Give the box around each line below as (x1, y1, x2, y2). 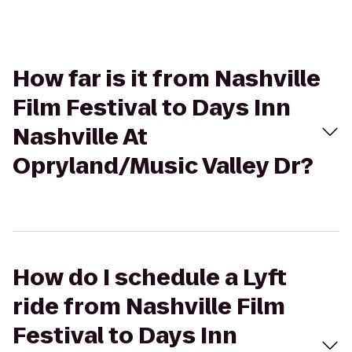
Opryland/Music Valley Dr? (13, 151, 313, 181)
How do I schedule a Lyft (13, 262, 287, 293)
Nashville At (13, 122, 148, 152)
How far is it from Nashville (13, 64, 321, 94)
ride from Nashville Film (13, 291, 285, 322)
